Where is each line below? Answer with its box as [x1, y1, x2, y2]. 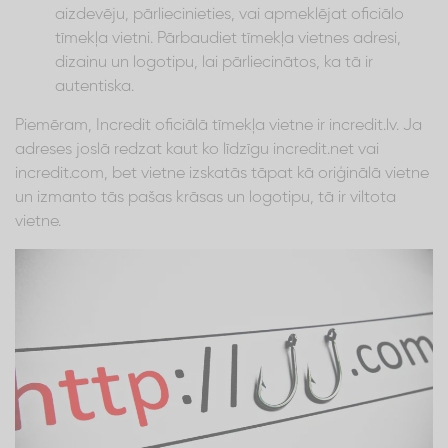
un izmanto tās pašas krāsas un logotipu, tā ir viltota [15, 189, 396, 206]
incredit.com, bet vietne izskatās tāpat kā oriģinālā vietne [15, 165, 429, 182]
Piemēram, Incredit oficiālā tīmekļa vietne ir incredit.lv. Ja [15, 117, 422, 134]
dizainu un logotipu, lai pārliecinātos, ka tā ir [55, 54, 373, 71]
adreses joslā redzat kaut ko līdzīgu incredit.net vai [15, 141, 379, 158]
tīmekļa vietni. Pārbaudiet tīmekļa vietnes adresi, [55, 30, 401, 47]
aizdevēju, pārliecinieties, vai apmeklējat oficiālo [55, 6, 404, 23]
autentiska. [55, 78, 134, 95]
